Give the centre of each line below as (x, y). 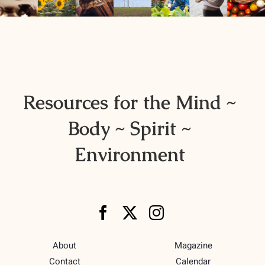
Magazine (193, 245)
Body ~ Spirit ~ (130, 128)
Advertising (34, 35)
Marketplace (36, 69)
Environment (130, 154)
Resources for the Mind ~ (130, 102)
